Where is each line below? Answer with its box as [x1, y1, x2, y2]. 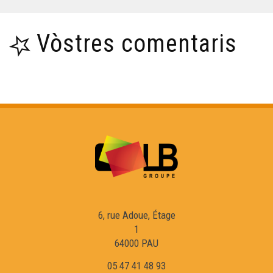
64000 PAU [115, 237, 158, 250]
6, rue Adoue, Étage [97, 209, 175, 222]
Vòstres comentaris [37, 29, 237, 58]
